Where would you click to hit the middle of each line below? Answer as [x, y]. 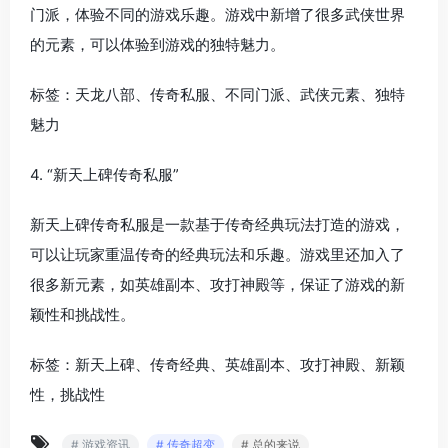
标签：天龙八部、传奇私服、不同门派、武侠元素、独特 [217, 94]
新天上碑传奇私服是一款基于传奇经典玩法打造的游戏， [217, 224]
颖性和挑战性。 [82, 314]
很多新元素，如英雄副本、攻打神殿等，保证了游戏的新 [217, 284]
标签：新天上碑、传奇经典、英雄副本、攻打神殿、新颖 [217, 364]
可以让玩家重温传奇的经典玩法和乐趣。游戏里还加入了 [217, 254]
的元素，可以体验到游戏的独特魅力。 [157, 44]
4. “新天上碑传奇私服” [104, 174]
